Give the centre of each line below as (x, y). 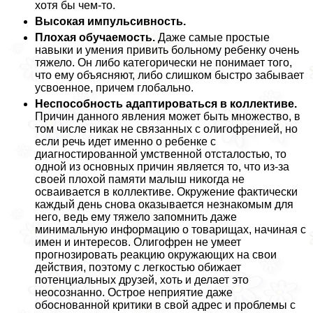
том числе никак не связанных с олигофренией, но (166, 129)
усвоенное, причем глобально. (114, 87)
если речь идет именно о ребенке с (125, 141)
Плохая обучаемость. (95, 37)
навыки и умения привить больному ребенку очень (167, 50)
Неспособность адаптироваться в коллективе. (166, 103)
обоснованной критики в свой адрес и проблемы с (165, 305)
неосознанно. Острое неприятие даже (134, 292)
